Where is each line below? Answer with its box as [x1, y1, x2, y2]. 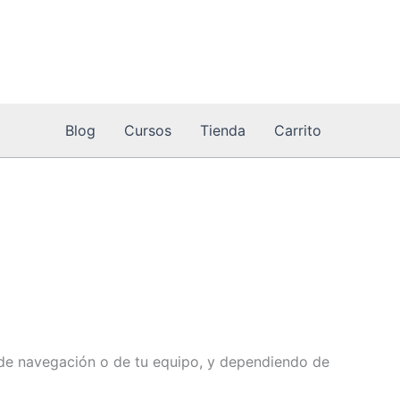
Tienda [200, 121, 246, 139]
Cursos [124, 121, 171, 139]
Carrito [274, 121, 321, 139]
